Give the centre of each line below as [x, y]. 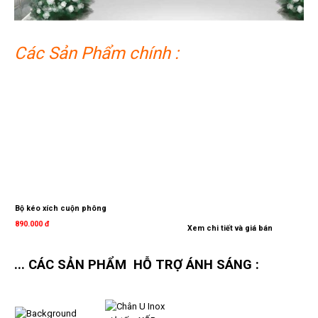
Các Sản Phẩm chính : [99, 53]
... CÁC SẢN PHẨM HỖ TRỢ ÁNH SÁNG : [144, 264]
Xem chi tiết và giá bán [230, 228]
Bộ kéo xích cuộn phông [61, 209]
